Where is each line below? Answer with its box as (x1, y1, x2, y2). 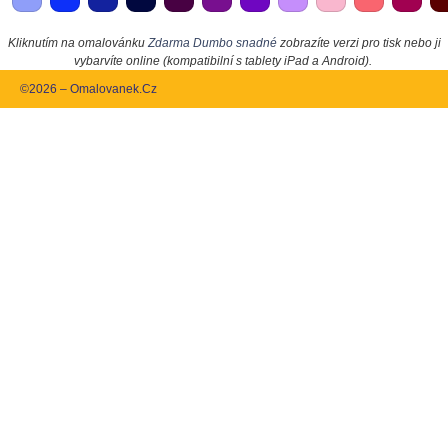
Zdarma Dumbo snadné (147, 35, 277, 50)
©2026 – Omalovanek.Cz (20, 81, 157, 96)
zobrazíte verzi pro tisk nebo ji (276, 35, 441, 50)
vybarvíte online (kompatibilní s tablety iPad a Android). (73, 53, 372, 68)
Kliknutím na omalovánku (7, 35, 148, 50)
